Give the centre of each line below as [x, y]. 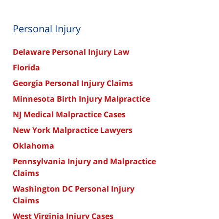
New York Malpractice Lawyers [73, 130]
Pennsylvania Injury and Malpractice [84, 161]
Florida [26, 67]
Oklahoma [33, 146]
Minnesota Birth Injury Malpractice [81, 99]
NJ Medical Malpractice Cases [69, 114]
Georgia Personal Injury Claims [73, 83]
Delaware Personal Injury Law [71, 52]
